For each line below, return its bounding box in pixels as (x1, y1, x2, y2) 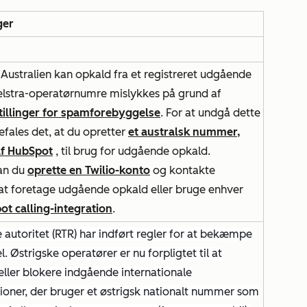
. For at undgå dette (160, 106, 260, 119)
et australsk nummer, (128, 125, 241, 138)
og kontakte (150, 164, 215, 177)
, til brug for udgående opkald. (53, 145, 210, 158)
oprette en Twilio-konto (27, 164, 150, 177)
